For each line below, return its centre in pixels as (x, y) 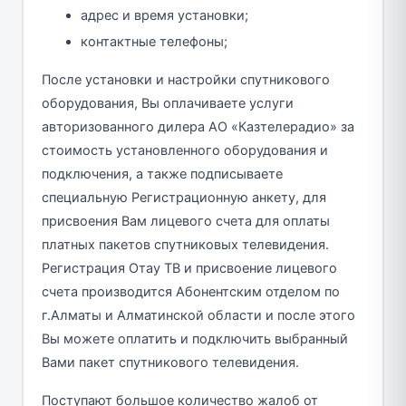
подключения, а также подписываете (162, 174)
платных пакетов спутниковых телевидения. (185, 245)
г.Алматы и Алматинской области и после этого (198, 316)
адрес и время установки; (164, 16)
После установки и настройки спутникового (185, 80)
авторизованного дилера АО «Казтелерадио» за (198, 127)
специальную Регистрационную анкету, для (184, 198)
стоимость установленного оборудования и (184, 151)
